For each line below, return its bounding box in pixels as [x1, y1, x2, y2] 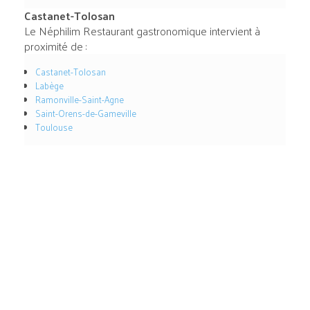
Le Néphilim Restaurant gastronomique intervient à [24, 21, 260, 42]
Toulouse [35, 119, 73, 136]
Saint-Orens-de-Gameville [35, 105, 136, 122]
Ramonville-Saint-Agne [35, 91, 124, 108]
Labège [35, 77, 64, 94]
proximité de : [24, 36, 87, 57]
